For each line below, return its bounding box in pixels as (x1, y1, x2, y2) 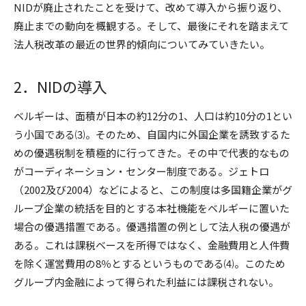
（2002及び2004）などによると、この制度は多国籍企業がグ (14, 182, 292, 197)
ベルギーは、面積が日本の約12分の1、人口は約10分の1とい (14, 109, 292, 123)
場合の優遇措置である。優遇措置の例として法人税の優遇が (14, 219, 290, 234)
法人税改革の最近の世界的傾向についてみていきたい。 (14, 37, 270, 51)
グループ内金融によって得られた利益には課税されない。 (14, 275, 279, 289)
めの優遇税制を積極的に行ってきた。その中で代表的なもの (14, 145, 290, 160)
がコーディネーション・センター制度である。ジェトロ (14, 164, 269, 178)
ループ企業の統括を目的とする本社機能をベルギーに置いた (14, 201, 290, 215)
